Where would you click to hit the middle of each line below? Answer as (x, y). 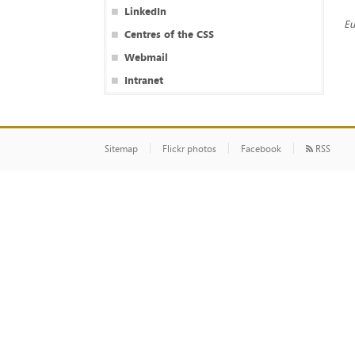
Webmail (146, 57)
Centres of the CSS (169, 34)
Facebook (261, 149)
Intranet (143, 80)
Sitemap (121, 149)
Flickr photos (189, 149)
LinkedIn (145, 11)
